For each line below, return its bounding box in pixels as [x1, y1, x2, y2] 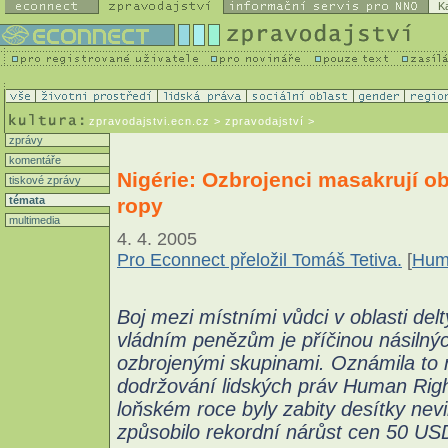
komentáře [6, 154, 61, 166]
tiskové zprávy [6, 174, 81, 186]
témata [6, 194, 45, 206]
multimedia [6, 214, 60, 226]
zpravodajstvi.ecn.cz [89, 115, 210, 127]
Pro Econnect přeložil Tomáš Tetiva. [117, 249, 402, 270]
